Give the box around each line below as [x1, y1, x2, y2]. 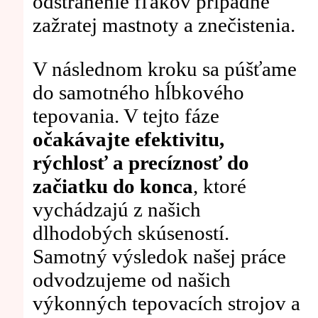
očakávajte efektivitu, [32, 127, 224, 150]
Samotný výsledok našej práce [32, 244, 286, 268]
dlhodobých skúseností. [32, 221, 229, 244]
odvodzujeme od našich [32, 268, 231, 291]
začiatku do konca [32, 174, 193, 197]
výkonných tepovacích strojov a [32, 291, 300, 314]
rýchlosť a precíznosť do [32, 150, 249, 174]
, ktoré [192, 174, 246, 197]
